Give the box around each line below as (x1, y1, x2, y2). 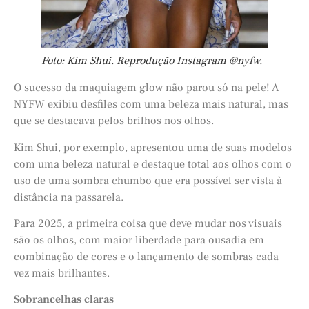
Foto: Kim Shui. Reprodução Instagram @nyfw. (41, 54, 262, 68)
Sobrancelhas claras (14, 292, 114, 307)
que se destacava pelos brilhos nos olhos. (14, 114, 214, 128)
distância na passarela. (14, 190, 123, 204)
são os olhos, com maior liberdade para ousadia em (14, 232, 264, 247)
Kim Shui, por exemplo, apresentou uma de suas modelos (14, 140, 292, 154)
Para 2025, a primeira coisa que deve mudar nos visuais (14, 216, 282, 230)
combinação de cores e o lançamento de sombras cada (14, 249, 279, 263)
